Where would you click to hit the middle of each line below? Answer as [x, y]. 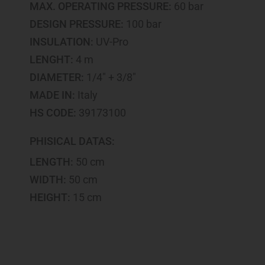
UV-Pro [111, 41]
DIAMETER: [57, 77]
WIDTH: [48, 180]
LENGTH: [51, 162]
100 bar [143, 24]
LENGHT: [51, 59]
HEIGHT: [50, 198]
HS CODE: [53, 112]
